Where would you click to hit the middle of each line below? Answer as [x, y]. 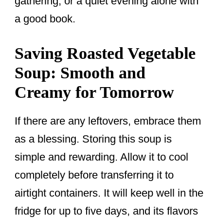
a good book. [45, 19]
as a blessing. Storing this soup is [93, 139]
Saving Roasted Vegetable [105, 54]
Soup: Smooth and [80, 73]
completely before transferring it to [94, 175]
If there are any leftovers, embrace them [108, 121]
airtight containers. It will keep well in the [109, 193]
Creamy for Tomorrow [94, 92]
